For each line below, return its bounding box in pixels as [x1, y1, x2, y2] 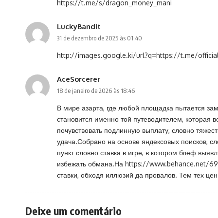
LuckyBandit [57, 22, 101, 31]
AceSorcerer [57, 74, 100, 84]
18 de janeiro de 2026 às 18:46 [57, 87, 135, 95]
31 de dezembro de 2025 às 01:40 [57, 34, 142, 42]
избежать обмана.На [57, 160, 125, 168]
